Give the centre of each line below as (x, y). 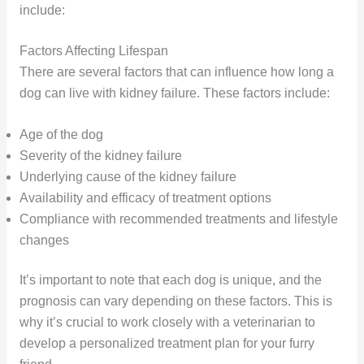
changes (44, 240)
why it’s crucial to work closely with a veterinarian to (167, 323)
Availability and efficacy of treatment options (145, 198)
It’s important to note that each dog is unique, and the (170, 280)
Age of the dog (61, 135)
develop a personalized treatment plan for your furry (167, 344)
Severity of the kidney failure (100, 156)
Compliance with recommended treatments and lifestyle (178, 219)
